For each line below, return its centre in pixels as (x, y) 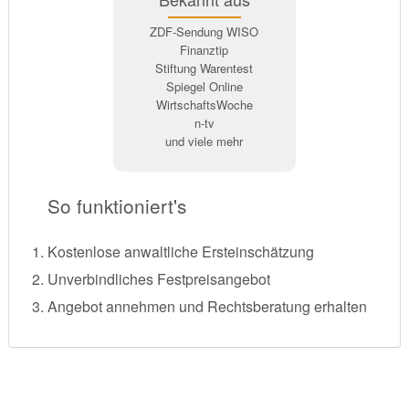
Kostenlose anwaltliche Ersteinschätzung (180, 251)
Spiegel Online (204, 87)
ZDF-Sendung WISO (204, 32)
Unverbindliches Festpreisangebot (158, 278)
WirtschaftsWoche (204, 105)
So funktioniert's (116, 206)
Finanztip (204, 50)
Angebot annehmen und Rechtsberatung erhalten (207, 306)
